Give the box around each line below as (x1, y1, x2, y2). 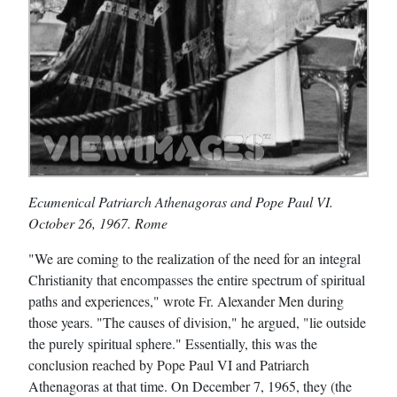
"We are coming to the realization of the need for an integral (28, 248, 361, 268)
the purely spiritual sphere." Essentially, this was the (28, 333, 317, 353)
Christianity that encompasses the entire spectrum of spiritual (28, 269, 365, 289)
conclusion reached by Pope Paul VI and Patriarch (28, 354, 309, 374)
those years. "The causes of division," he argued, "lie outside (28, 312, 366, 331)
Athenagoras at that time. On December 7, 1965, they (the (28, 376, 352, 395)
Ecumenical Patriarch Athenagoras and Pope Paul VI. (28, 191, 333, 211)
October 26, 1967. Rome (28, 213, 167, 232)
